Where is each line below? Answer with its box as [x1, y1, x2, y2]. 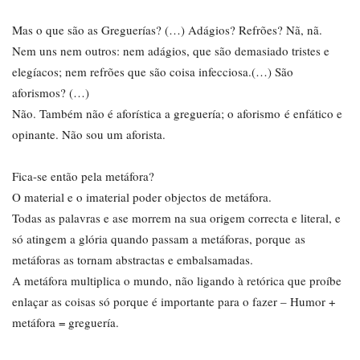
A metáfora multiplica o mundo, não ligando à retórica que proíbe [12, 272, 342, 288]
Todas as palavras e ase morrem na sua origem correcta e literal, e [12, 210, 341, 226]
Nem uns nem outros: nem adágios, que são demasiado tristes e [12, 43, 329, 59]
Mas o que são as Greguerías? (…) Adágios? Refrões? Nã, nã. [12, 22, 322, 38]
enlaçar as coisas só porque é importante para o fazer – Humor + [12, 293, 335, 309]
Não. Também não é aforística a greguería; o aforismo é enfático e [12, 105, 342, 121]
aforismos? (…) [12, 84, 89, 100]
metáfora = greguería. [12, 314, 119, 330]
